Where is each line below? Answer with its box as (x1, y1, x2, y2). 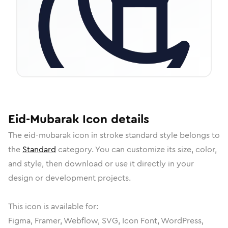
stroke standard (100, 129, 158, 141)
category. (56, 144, 95, 155)
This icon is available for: (8, 201, 98, 212)
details (107, 110, 149, 128)
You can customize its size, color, (95, 144, 217, 155)
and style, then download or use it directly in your (8, 158, 194, 169)
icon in (71, 129, 100, 141)
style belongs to (158, 129, 220, 141)
